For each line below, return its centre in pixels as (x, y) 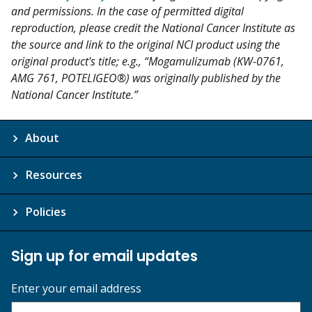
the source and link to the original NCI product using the (146, 44)
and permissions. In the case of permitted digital (127, 11)
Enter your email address (76, 288)
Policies (46, 211)
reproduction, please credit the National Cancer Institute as (153, 28)
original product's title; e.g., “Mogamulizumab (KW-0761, (148, 61)
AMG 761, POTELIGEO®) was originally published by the (146, 78)
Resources (54, 174)
